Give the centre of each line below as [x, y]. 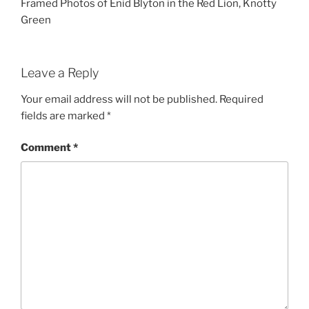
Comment [47, 148]
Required [241, 99]
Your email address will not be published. [119, 99]
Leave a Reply [60, 73]
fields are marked [64, 116]
